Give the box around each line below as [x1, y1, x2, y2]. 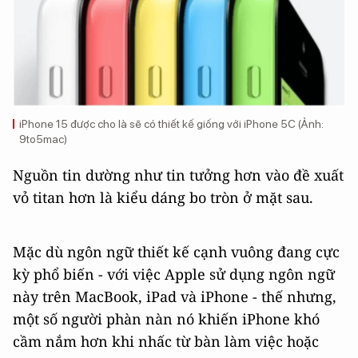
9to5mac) [19, 132, 67, 145]
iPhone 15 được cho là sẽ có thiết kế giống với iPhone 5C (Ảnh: [19, 117, 324, 130]
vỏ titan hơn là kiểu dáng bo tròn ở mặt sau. [13, 187, 313, 207]
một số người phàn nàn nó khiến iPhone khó [13, 308, 320, 328]
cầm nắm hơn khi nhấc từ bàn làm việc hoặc [13, 331, 319, 351]
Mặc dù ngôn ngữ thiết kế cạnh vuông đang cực [13, 241, 340, 261]
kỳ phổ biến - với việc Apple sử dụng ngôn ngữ [13, 264, 335, 284]
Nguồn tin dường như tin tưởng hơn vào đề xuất [13, 165, 344, 185]
